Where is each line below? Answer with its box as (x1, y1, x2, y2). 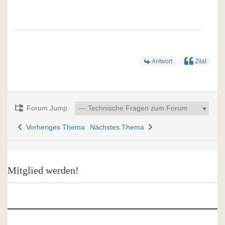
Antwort (152, 58, 172, 65)
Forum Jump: (25, 104, 69, 112)
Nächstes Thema (90, 123, 148, 131)
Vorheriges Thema (22, 123, 85, 131)
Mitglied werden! (8, 165, 79, 176)
